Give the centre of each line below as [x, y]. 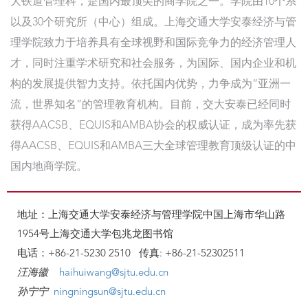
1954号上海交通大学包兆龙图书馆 [95, 235]
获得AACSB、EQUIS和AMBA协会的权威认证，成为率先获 [153, 126]
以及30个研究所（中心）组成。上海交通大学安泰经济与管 [153, 23]
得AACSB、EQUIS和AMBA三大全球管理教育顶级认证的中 [153, 147]
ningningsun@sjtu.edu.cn [110, 293]
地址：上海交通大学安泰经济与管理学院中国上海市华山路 [151, 216]
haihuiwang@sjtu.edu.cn [114, 274]
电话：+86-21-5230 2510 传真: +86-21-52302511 [131, 254]
